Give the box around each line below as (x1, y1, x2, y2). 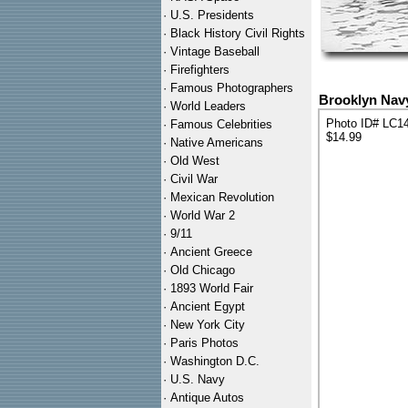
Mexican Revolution (170, 190, 274, 204)
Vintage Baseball (170, 45, 260, 58)
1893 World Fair (170, 281, 253, 295)
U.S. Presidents (170, 8, 254, 22)
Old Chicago (170, 263, 235, 277)
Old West (170, 154, 219, 168)
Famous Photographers (170, 81, 293, 95)
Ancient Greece (170, 245, 252, 259)
